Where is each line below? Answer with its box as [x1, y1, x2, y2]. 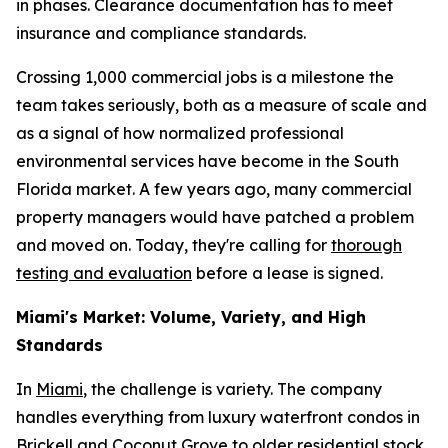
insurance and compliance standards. [16, 23, 306, 43]
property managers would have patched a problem [16, 207, 414, 227]
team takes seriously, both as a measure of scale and [16, 95, 427, 115]
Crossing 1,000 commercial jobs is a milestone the [16, 67, 394, 87]
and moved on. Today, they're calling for [16, 235, 331, 255]
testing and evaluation [16, 263, 192, 283]
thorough [331, 235, 402, 255]
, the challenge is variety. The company [83, 379, 382, 399]
